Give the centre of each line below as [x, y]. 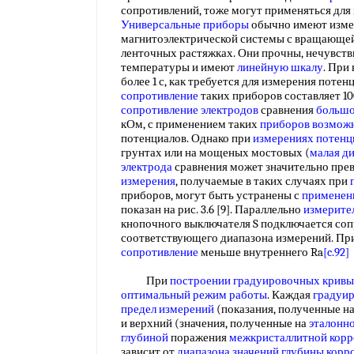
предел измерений [168, 309]
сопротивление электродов [190, 110]
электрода [147, 167]
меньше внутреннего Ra [261, 252]
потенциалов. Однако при [187, 138]
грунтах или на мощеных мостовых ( [215, 153]
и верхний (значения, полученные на [215, 323]
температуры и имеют [179, 67]
